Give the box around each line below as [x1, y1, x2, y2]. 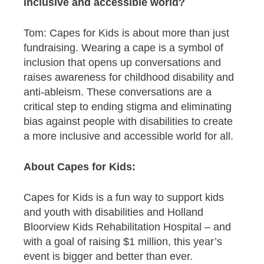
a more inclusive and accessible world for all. [24, 130, 233, 143]
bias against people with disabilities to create [24, 115, 233, 128]
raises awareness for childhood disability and [24, 71, 234, 84]
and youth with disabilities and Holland [24, 206, 203, 219]
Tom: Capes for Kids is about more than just [24, 27, 229, 39]
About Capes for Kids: [24, 161, 136, 173]
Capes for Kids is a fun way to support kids [24, 192, 224, 204]
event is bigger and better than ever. [24, 250, 193, 263]
